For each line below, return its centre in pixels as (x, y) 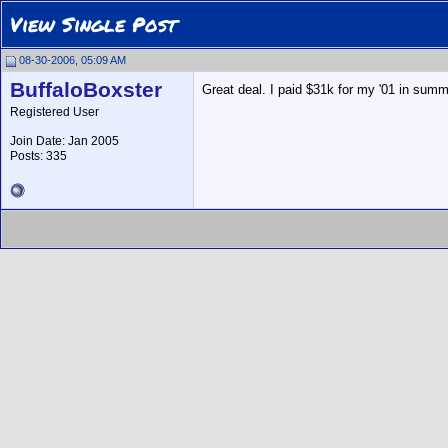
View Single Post (93, 24)
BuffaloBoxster (86, 90)
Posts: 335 (38, 156)
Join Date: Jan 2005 (64, 141)
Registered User (54, 112)
